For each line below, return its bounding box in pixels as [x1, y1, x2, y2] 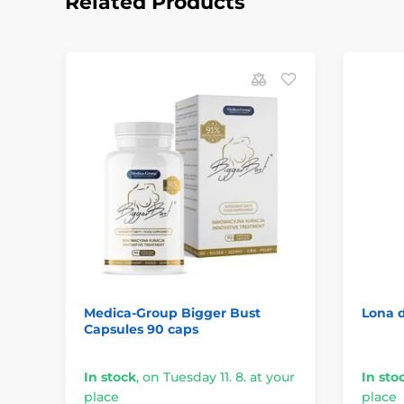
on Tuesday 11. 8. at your [142, 369, 295, 386]
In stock [84, 369, 136, 386]
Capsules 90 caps [84, 321, 198, 338]
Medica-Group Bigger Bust [84, 305, 261, 322]
